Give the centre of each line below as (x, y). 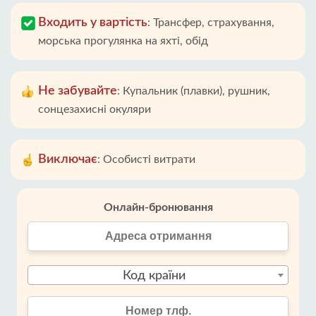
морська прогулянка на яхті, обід (123, 41)
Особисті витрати (149, 159)
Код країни (154, 276)
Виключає (68, 159)
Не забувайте (78, 91)
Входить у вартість (93, 23)
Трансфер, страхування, (214, 23)
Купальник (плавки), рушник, (196, 91)
